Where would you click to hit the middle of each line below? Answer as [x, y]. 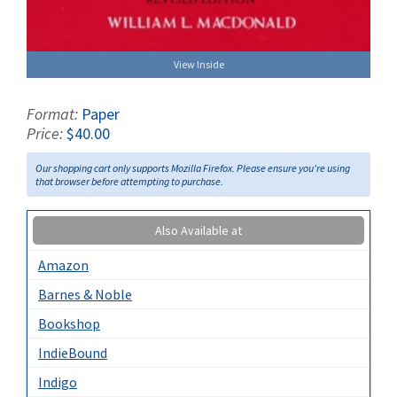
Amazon [63, 265]
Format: [54, 114]
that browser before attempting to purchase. [129, 182]
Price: [47, 134]
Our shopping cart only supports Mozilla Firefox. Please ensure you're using [193, 168]
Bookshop [69, 324]
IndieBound [73, 353]
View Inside [198, 65]
